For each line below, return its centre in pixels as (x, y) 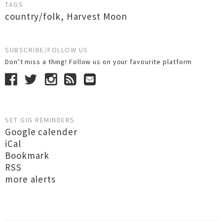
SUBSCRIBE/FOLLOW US (47, 50)
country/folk (33, 16)
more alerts (30, 179)
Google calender (41, 132)
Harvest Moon (97, 16)
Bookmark (27, 155)
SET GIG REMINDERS (40, 120)
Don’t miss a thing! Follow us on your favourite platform (101, 62)
